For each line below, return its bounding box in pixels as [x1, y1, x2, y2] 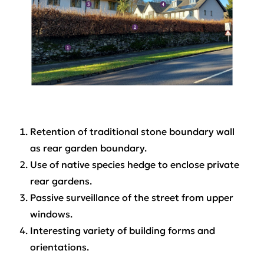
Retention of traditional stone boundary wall [29, 125, 235, 137]
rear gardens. [29, 174, 92, 187]
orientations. [29, 240, 89, 253]
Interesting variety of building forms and [29, 224, 215, 236]
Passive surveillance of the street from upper [29, 191, 233, 203]
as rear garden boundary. [29, 141, 147, 154]
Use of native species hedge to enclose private [29, 158, 239, 170]
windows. [29, 207, 72, 220]
